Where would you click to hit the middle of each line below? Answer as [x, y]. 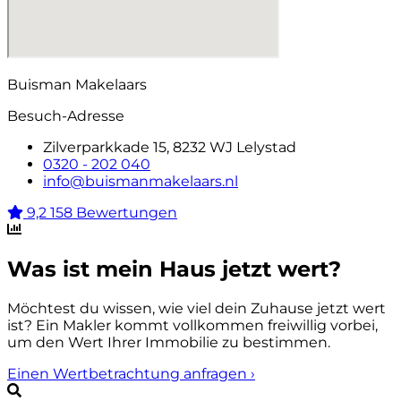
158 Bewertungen [114, 213]
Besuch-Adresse [66, 116]
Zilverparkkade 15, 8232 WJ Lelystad [170, 148]
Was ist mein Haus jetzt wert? [174, 269]
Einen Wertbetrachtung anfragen [129, 374]
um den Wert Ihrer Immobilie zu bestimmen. [169, 343]
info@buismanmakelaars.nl [141, 182]
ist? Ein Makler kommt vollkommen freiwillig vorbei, [192, 326]
